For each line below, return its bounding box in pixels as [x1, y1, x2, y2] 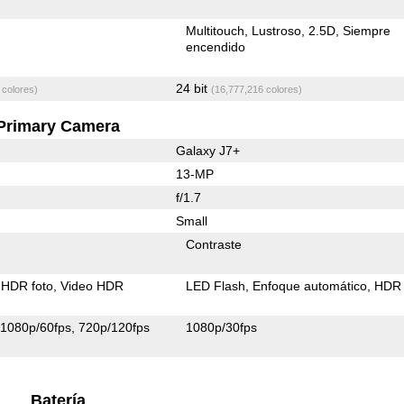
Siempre [343, 23, 391, 38]
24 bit [175, 80, 211, 96]
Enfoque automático [252, 278, 368, 293]
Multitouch [186, 23, 245, 38]
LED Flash [186, 278, 246, 293]
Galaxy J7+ [175, 142, 240, 158]
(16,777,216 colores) [210, 83, 302, 95]
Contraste [186, 236, 243, 252]
